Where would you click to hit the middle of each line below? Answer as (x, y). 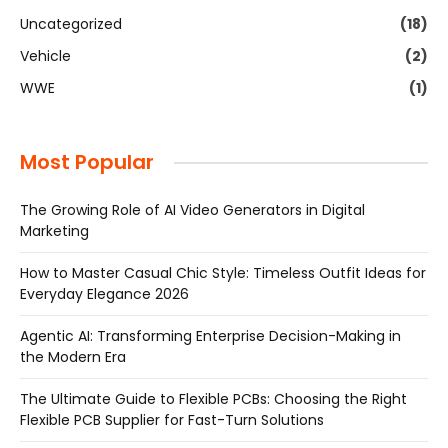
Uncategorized (71, 24)
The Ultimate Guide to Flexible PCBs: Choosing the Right (213, 399)
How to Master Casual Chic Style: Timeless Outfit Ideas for (223, 273)
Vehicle (45, 56)
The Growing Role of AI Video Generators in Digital (192, 210)
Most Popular (87, 162)
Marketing (54, 231)
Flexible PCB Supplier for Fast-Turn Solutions (172, 420)
